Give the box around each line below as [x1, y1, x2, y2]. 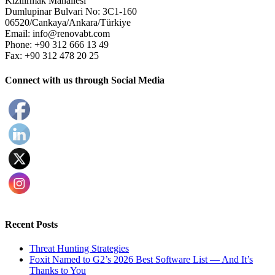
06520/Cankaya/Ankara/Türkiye [5, 17, 131, 28]
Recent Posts [5, 219, 58, 230]
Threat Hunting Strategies [29, 243, 129, 254]
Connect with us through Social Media [5, 74, 165, 85]
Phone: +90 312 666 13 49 [5, 39, 109, 50]
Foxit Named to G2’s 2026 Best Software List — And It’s [29, 254, 253, 265]
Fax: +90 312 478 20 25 [5, 50, 99, 61]
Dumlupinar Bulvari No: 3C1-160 [5, 6, 137, 17]
